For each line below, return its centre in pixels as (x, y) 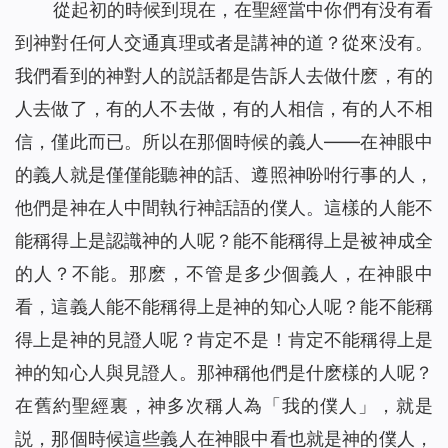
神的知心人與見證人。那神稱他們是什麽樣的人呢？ (224, 373)
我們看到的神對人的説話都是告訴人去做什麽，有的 (224, 76)
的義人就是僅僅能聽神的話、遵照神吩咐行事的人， (224, 175)
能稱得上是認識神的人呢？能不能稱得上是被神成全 (224, 241)
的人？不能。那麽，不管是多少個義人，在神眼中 (224, 274)
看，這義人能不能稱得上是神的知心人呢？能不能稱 (224, 307)
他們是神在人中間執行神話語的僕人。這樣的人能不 (224, 208)
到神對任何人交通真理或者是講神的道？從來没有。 (224, 43)
